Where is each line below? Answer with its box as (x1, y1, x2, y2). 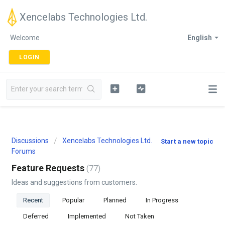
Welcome (10, 34, 40, 42)
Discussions (12, 137, 49, 145)
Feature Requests (12, 163, 86, 173)
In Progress (146, 196, 178, 204)
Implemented (68, 212, 106, 220)
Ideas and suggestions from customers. (12, 178, 137, 186)
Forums (12, 147, 36, 155)
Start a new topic (161, 138, 213, 145)
